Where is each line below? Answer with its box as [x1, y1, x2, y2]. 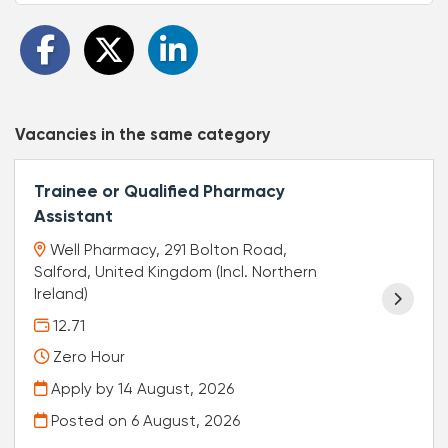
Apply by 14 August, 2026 [47, 380, 235, 399]
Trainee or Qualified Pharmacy [34, 183, 286, 201]
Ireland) [34, 285, 89, 304]
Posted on [47, 411, 132, 430]
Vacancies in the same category [15, 127, 271, 145]
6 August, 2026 [131, 411, 241, 430]
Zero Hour [49, 348, 126, 367]
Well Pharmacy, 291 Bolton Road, [50, 241, 288, 260]
